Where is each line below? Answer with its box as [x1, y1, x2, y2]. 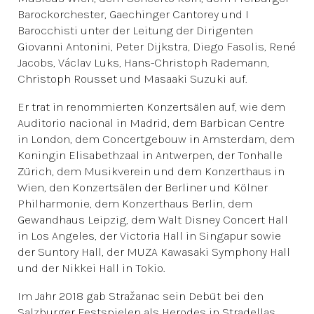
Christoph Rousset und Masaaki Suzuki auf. [18, 71, 247, 86]
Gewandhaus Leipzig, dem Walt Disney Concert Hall [18, 212, 288, 226]
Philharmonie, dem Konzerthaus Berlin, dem [18, 196, 252, 210]
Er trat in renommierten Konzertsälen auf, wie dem [18, 100, 285, 114]
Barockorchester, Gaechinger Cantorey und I [18, 7, 249, 21]
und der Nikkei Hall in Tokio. [18, 261, 165, 275]
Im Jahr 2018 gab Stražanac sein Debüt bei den [18, 289, 264, 303]
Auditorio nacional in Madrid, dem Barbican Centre [18, 116, 285, 130]
